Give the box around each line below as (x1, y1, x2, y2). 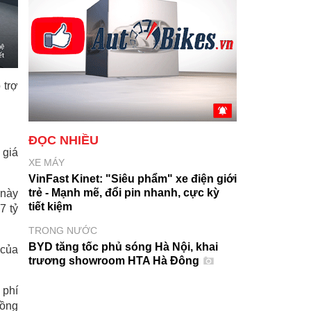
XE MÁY (28, 157, 65, 168)
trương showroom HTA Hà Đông (28, 255, 202, 267)
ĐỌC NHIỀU (28, 133, 99, 147)
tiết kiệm (28, 201, 72, 212)
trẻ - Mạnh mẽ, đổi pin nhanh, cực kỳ (28, 187, 219, 199)
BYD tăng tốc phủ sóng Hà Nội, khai (28, 241, 218, 253)
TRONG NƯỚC (28, 225, 97, 236)
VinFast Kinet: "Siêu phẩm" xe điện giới (28, 173, 237, 185)
